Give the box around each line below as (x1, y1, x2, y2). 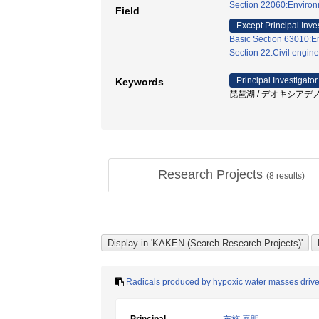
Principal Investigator (236, 75, 318, 85)
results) (273, 171, 305, 181)
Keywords (115, 76, 164, 88)
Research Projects (157, 167, 266, 182)
